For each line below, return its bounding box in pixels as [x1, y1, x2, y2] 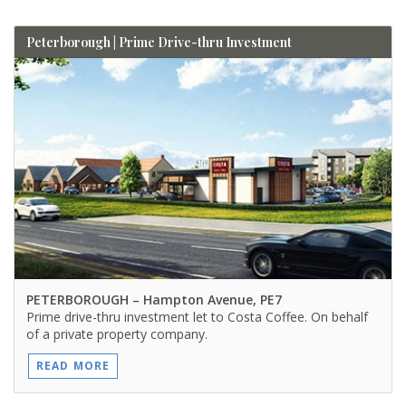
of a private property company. [25, 324, 208, 343]
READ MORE [35, 358, 111, 374]
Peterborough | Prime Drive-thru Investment [25, 33, 292, 51]
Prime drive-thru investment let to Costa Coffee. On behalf [25, 307, 368, 325]
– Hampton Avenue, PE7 [128, 290, 282, 308]
